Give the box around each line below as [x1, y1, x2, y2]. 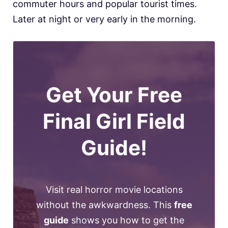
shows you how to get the [69, 214, 184, 225]
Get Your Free [46, 82, 182, 108]
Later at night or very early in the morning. [13, 13, 196, 24]
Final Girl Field [43, 109, 185, 134]
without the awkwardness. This [36, 199, 174, 210]
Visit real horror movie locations [45, 184, 183, 195]
